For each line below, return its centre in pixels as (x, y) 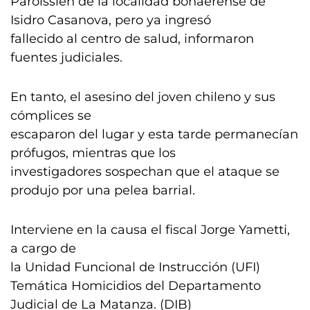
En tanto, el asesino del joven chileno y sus (143, 97)
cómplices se (51, 116)
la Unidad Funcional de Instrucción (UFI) (135, 267)
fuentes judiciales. (66, 57)
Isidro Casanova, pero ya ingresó (111, 20)
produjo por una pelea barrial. (103, 190)
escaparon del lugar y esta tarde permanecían (154, 134)
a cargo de (43, 248)
